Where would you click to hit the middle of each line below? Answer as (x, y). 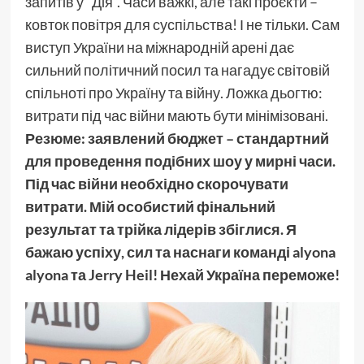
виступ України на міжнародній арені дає (159, 48)
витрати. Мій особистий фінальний (150, 207)
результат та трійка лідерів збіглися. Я (160, 230)
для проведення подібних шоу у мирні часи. (180, 161)
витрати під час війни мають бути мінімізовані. (176, 116)
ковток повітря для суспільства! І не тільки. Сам (182, 25)
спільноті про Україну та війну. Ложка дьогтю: (173, 93)
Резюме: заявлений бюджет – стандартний (177, 139)
